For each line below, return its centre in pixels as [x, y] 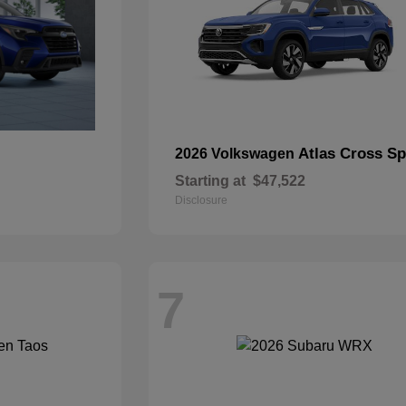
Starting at [211, 181]
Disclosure [202, 200]
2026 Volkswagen [237, 154]
